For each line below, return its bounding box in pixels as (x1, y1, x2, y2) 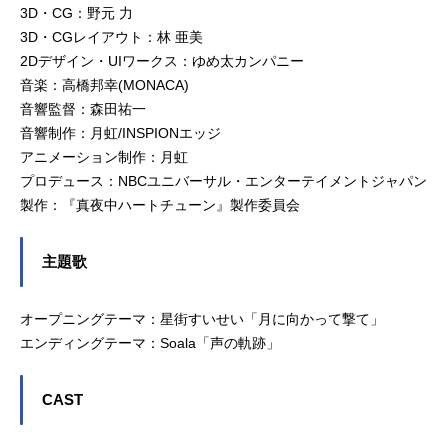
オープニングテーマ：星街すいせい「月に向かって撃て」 (20, 311, 384, 328)
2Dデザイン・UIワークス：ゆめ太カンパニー (20, 53, 304, 70)
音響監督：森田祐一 (20, 101, 146, 118)
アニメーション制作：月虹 (20, 149, 188, 166)
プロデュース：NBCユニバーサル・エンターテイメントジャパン (20, 173, 427, 190)
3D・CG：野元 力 (20, 5, 133, 22)
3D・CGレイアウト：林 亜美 (20, 29, 203, 46)
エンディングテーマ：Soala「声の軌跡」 (20, 335, 280, 352)
